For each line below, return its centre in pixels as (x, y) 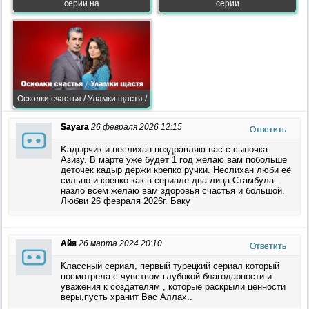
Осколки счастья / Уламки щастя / (82, 99)
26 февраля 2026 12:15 (137, 127)
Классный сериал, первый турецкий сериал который (170, 266)
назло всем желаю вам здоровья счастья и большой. (173, 191)
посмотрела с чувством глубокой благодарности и (166, 276)
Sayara (75, 127)
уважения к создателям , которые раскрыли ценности (173, 287)
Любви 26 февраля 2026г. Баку (126, 201)
